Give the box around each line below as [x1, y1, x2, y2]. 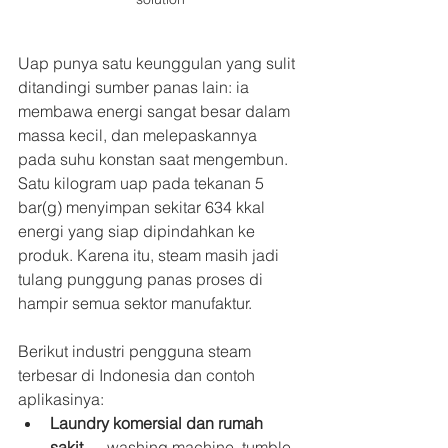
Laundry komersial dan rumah [50, 413, 267, 434]
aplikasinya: [18, 389, 104, 410]
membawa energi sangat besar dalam [18, 101, 294, 122]
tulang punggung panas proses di [18, 269, 267, 290]
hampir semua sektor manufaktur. [18, 293, 252, 314]
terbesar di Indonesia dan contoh [18, 365, 259, 386]
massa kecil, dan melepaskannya [18, 125, 261, 146]
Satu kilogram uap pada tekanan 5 [18, 173, 268, 194]
